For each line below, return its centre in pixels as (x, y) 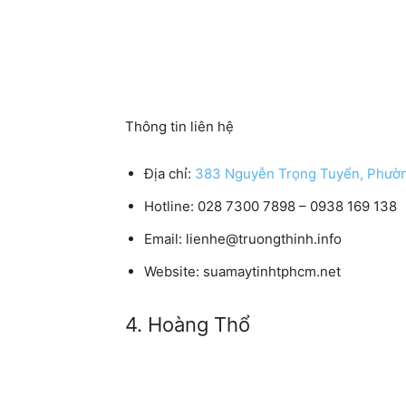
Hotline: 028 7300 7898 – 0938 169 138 (271, 207)
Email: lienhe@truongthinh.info (243, 239)
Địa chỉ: (169, 174)
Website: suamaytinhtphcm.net (242, 272)
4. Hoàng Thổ (188, 325)
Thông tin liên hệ (179, 127)
